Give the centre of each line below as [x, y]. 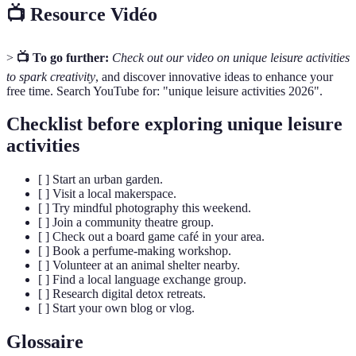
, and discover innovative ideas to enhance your [214, 76]
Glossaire [45, 342]
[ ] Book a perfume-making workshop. [135, 251]
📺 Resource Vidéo [82, 14]
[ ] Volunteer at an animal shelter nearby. [139, 265]
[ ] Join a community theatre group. [126, 222]
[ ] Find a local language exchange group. [142, 280]
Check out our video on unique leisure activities [231, 57]
